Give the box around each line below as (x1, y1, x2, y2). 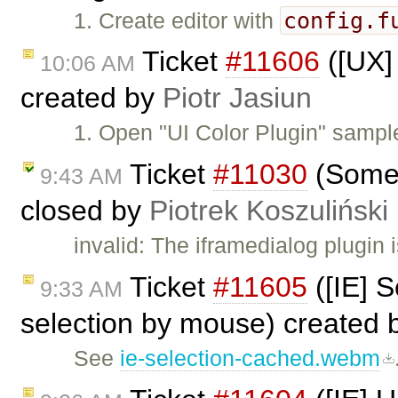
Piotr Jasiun (163, 82, 312, 115)
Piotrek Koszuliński (149, 195, 388, 227)
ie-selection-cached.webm (120, 346, 381, 371)
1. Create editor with (74, 7, 281, 33)
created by (20, 82, 163, 115)
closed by (20, 195, 149, 227)
